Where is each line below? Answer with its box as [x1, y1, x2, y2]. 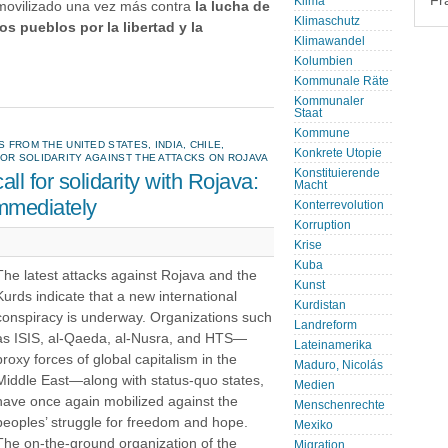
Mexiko [294, 419, 333, 431]
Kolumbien [294, 55, 353, 67]
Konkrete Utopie [294, 147, 382, 159]
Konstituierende [294, 167, 380, 179]
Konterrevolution [294, 199, 384, 211]
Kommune [294, 127, 350, 139]
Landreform [294, 319, 357, 331]
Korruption [294, 219, 351, 231]
